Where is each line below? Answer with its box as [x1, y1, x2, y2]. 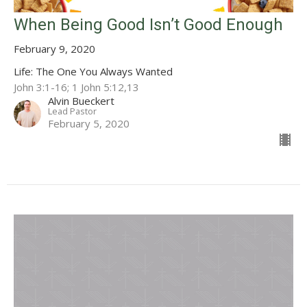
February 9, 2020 [14, 42, 95, 56]
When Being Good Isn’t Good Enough [14, 15, 283, 35]
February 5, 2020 [48, 116, 130, 131]
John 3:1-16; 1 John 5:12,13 [14, 80, 139, 95]
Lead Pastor [48, 105, 97, 118]
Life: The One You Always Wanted [14, 64, 173, 79]
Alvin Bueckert [48, 94, 114, 108]
